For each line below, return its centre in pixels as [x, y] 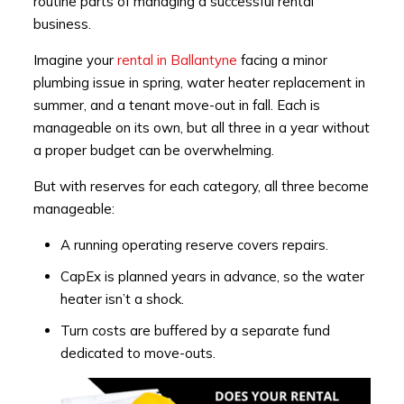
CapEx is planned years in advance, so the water [212, 277]
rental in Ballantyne [177, 60]
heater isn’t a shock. [122, 299]
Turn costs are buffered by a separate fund [195, 331]
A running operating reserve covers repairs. [194, 245]
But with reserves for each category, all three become [201, 187]
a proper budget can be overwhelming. [153, 151]
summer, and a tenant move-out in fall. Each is [176, 106]
